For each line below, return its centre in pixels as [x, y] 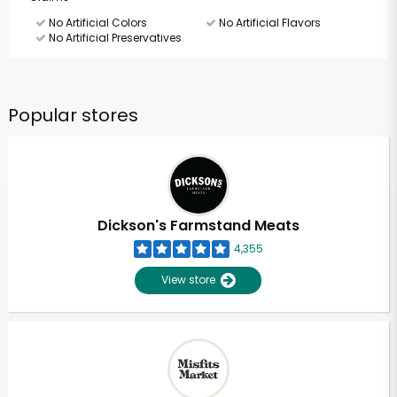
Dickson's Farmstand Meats [198, 226]
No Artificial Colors [97, 23]
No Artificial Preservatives [114, 38]
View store [191, 280]
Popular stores [73, 115]
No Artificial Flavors [268, 23]
